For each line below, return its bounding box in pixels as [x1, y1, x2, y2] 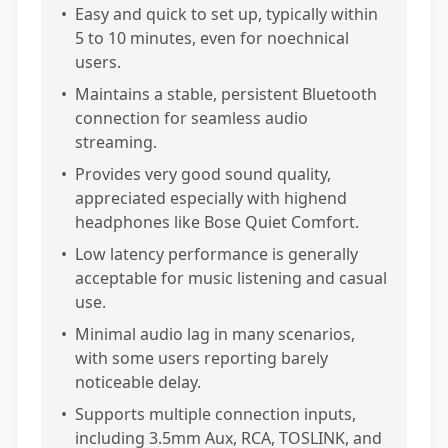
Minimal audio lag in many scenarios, [75, 323, 355, 345]
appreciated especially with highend [75, 187, 347, 209]
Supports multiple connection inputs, [75, 403, 356, 425]
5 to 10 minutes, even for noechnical [75, 27, 349, 49]
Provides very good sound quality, [75, 163, 331, 185]
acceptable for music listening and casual [75, 267, 387, 289]
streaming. [75, 131, 157, 153]
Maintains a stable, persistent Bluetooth [75, 83, 377, 105]
